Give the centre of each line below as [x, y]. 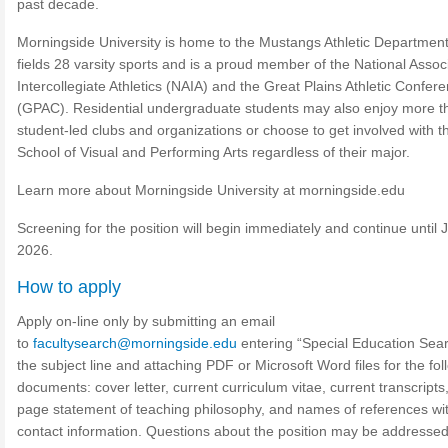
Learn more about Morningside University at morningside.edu [211, 190]
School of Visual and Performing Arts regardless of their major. [213, 152]
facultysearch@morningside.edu [135, 343]
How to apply [69, 287]
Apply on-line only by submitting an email [146, 321]
